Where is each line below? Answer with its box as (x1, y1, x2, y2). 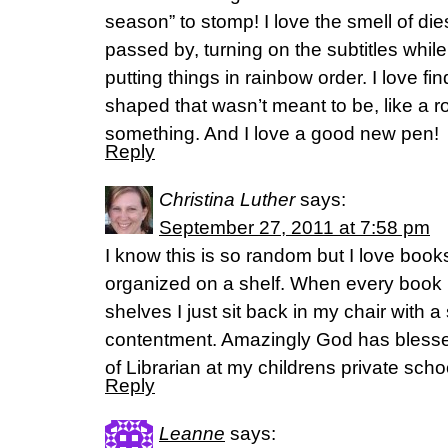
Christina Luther (159, 189, 295, 210)
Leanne (159, 423, 225, 444)
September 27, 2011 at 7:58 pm (159, 217, 430, 238)
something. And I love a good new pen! (105, 123, 439, 144)
